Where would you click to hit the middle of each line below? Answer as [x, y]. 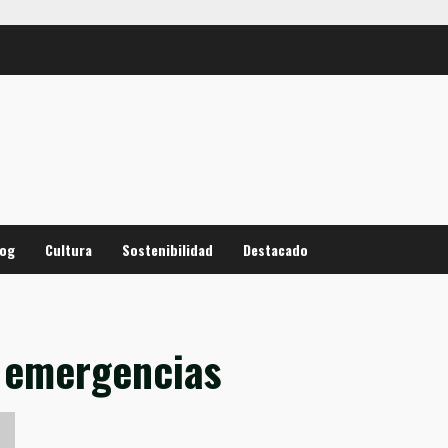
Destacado [275, 249]
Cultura [68, 249]
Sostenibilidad [167, 249]
